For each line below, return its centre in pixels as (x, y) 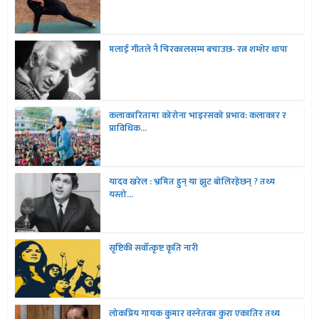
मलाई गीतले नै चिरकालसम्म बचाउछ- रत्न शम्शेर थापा (199, 49)
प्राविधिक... (128, 129)
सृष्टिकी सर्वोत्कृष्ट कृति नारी (154, 247)
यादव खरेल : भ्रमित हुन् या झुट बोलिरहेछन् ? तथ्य (192, 181)
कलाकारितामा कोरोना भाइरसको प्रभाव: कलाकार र (198, 116)
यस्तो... (121, 194)
